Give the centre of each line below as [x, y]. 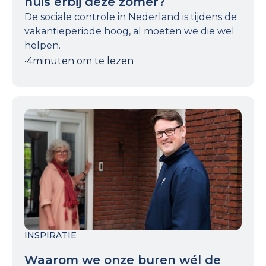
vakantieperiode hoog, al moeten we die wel [129, 31]
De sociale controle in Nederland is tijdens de [131, 17]
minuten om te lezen [83, 61]
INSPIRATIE [50, 235]
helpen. [42, 45]
